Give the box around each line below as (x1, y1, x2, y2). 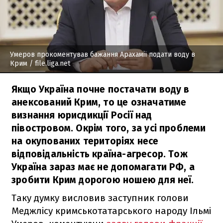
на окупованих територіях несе (11, 135, 159, 147)
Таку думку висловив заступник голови (11, 192, 189, 204)
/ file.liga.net (27, 59, 70, 68)
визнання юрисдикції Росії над (11, 109, 152, 121)
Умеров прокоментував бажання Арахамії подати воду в (10, 50, 195, 59)
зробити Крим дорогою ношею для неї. (11, 174, 194, 186)
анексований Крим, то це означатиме (11, 96, 187, 108)
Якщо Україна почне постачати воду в (11, 83, 190, 95)
